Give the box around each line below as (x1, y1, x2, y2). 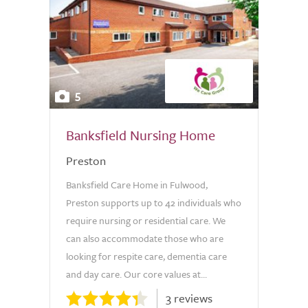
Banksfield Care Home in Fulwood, (66, 177, 208, 192)
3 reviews (166, 289, 212, 307)
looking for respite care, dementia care (66, 249, 227, 263)
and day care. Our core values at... (66, 267, 207, 281)
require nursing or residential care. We (66, 213, 225, 228)
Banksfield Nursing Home (66, 125, 215, 145)
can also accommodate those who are (66, 231, 223, 245)
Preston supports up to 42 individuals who (66, 195, 241, 210)
